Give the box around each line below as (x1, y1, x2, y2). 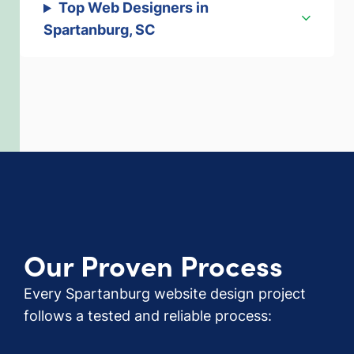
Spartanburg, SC (43, 21, 156, 39)
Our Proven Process (24, 245, 283, 284)
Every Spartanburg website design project (24, 285, 306, 303)
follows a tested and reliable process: (24, 307, 272, 325)
